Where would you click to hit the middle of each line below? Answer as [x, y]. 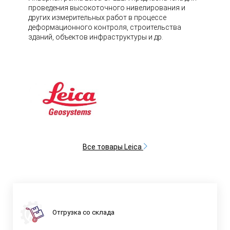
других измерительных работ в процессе [97, 17]
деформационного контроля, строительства [105, 27]
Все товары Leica [113, 147]
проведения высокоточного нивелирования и [107, 8]
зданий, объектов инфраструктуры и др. [96, 37]
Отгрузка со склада [83, 213]
